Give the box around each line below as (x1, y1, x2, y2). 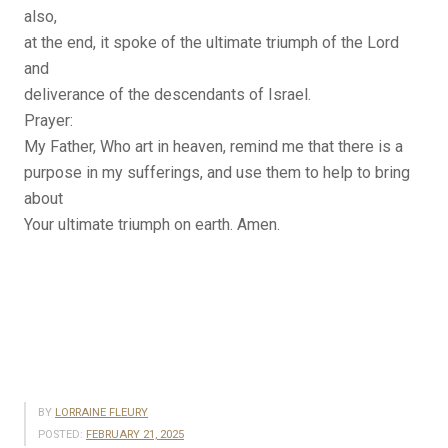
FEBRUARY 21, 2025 (86, 428, 184, 442)
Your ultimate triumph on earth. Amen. (24, 215, 280, 235)
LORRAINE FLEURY (55, 406, 148, 420)
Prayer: (24, 111, 73, 131)
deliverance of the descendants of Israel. (24, 85, 311, 105)
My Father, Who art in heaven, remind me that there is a (24, 137, 403, 157)
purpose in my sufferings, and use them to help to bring (24, 163, 410, 183)
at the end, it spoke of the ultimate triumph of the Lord (24, 33, 399, 53)
